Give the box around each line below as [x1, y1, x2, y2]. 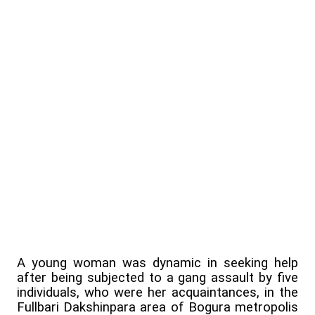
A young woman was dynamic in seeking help [17, 255, 298, 271]
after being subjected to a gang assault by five [17, 270, 298, 286]
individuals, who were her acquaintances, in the [17, 285, 298, 301]
